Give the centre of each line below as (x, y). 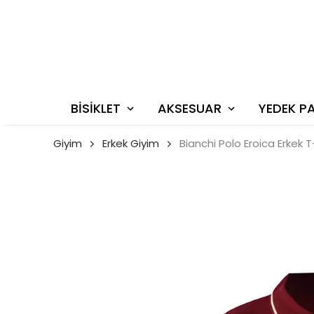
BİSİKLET (96, 109)
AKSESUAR (190, 109)
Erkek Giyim (131, 144)
